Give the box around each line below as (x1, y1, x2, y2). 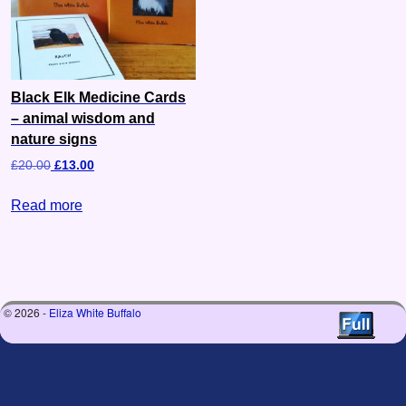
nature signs (11, 130, 97, 147)
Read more (11, 198, 82, 214)
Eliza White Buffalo (49, 304, 141, 321)
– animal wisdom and (11, 110, 155, 126)
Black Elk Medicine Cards (11, 89, 186, 105)
